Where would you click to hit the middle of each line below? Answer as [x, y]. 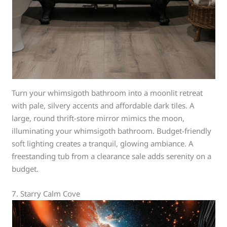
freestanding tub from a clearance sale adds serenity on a [112, 156]
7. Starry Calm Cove [46, 194]
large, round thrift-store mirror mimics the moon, [98, 118]
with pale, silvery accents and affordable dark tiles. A [103, 105]
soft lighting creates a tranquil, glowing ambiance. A [103, 143]
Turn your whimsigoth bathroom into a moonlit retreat [107, 93]
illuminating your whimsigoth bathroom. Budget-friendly [112, 131]
